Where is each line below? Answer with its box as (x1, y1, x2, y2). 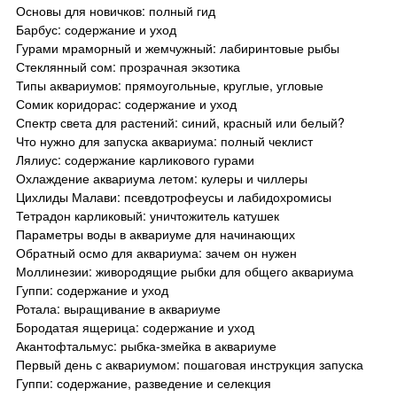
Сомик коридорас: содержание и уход (16, 94, 237, 113)
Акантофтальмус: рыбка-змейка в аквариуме (16, 336, 276, 354)
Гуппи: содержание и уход (16, 280, 168, 299)
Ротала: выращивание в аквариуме (16, 299, 221, 317)
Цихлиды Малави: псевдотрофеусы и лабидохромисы (16, 187, 331, 206)
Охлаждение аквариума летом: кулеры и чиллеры (16, 168, 307, 187)
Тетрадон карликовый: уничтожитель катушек (16, 206, 279, 224)
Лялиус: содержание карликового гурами (16, 150, 254, 168)
